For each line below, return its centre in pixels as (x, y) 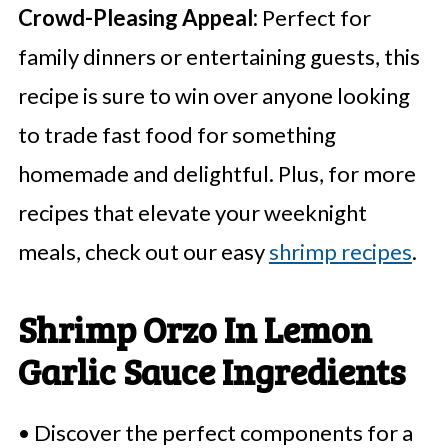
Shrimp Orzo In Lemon (194, 329)
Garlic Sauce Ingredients (211, 371)
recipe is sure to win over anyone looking (213, 96)
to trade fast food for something (176, 135)
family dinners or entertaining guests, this (218, 57)
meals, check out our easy (143, 252)
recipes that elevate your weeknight (192, 213)
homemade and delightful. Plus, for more (216, 174)
